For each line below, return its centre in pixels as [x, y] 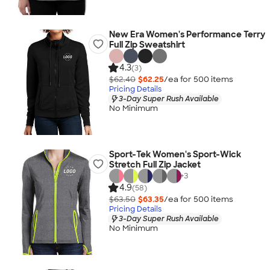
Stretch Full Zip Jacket [155, 165]
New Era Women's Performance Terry [187, 34]
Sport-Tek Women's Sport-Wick [175, 154]
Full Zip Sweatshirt [147, 45]
